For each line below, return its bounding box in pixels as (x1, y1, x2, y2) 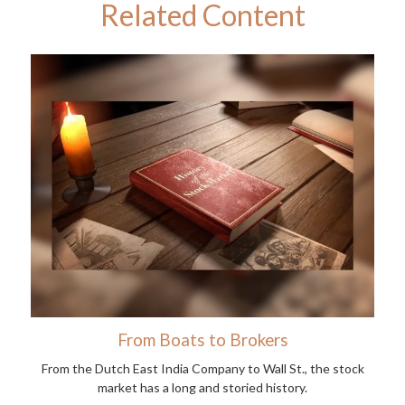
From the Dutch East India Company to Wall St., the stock (41, 361, 364, 377)
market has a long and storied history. (98, 380, 307, 396)
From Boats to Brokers (117, 330, 288, 351)
